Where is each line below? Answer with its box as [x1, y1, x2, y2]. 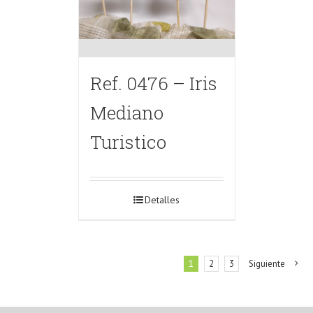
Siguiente [249, 257, 285, 270]
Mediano [89, 99, 163, 124]
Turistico [89, 129, 166, 154]
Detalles [145, 193, 180, 206]
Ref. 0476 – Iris [89, 70, 217, 95]
